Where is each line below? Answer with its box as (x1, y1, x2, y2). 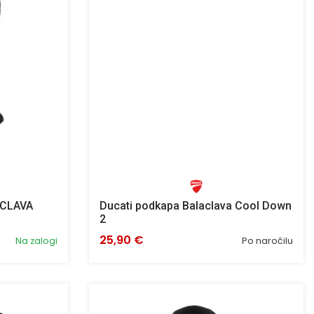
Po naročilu (242, 234, 293, 247)
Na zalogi (15, 234, 57, 247)
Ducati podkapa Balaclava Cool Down (100, 198, 292, 212)
